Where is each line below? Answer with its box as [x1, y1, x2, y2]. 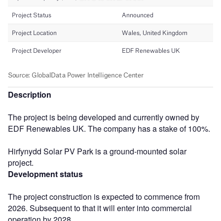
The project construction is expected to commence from [8, 190, 200, 202]
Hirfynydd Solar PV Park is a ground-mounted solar [8, 145, 186, 157]
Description [8, 88, 51, 100]
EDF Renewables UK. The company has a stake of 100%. [8, 122, 210, 134]
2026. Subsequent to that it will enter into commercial [8, 202, 192, 214]
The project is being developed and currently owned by [8, 111, 199, 123]
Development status [8, 168, 83, 180]
